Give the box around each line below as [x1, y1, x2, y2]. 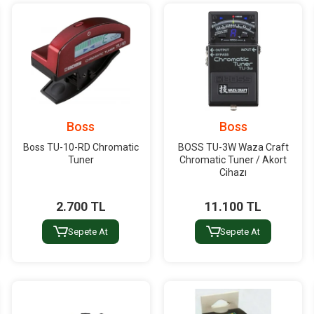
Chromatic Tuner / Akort [179, 153, 287, 165]
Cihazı [219, 166, 247, 178]
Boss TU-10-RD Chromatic [22, 141, 139, 153]
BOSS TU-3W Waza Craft [177, 141, 289, 153]
